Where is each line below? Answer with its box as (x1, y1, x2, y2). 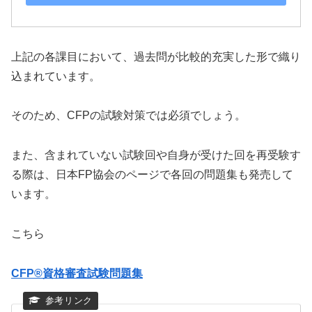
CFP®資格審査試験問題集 (11, 267, 143, 279)
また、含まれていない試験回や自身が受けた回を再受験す (11, 149, 301, 162)
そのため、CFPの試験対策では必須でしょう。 (11, 109, 246, 122)
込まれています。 (11, 70, 100, 82)
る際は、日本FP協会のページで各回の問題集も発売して (11, 169, 293, 181)
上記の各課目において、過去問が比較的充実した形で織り (11, 50, 301, 63)
